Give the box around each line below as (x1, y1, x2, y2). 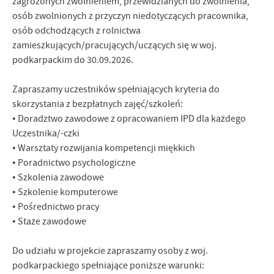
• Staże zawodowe (12, 215, 86, 228)
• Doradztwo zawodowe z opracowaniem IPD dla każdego (12, 113, 246, 125)
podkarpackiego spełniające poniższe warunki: (12, 259, 204, 272)
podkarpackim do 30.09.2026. (12, 54, 133, 66)
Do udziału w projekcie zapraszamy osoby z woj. (12, 245, 208, 257)
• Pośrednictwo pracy (12, 201, 99, 213)
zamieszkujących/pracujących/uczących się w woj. (12, 39, 217, 51)
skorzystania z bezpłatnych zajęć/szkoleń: (12, 98, 183, 110)
